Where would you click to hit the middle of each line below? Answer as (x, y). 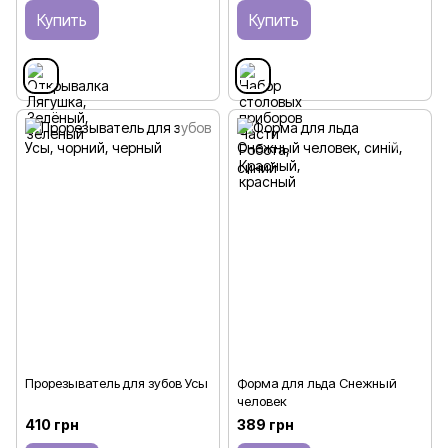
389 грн (265, 425)
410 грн (52, 425)
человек (262, 401)
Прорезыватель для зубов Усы (116, 383)
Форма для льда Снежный (317, 383)
